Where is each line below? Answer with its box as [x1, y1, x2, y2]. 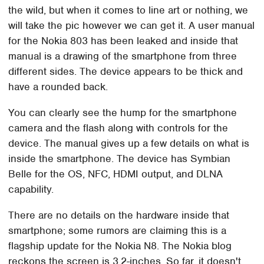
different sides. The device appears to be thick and [8, 65, 243, 78]
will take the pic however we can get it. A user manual [8, 19, 255, 32]
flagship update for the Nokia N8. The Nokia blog [8, 239, 232, 253]
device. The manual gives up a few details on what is [8, 137, 250, 150]
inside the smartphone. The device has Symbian [8, 152, 231, 166]
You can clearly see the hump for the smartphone [8, 106, 237, 120]
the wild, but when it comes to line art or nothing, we [8, 4, 249, 17]
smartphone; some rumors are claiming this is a [8, 224, 227, 237]
